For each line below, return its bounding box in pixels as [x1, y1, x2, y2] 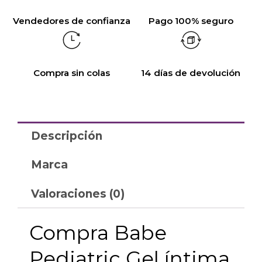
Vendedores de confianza [12, 15, 130, 26]
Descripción [30, 129, 102, 143]
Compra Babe [29, 220, 167, 245]
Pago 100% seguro [148, 15, 233, 26]
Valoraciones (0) [30, 187, 125, 201]
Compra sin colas [33, 67, 110, 78]
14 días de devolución [141, 67, 240, 78]
